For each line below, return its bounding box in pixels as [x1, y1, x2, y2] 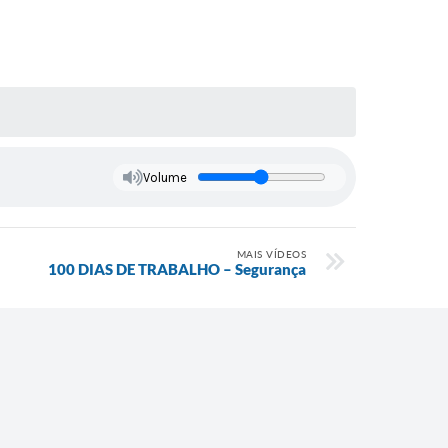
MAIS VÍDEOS [236, 248, 306, 261]
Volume [142, 169, 187, 185]
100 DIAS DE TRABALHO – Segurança [48, 260, 306, 279]
